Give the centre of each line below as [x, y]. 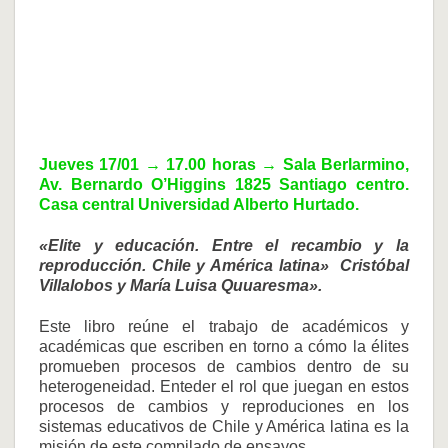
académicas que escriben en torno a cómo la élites [224, 346]
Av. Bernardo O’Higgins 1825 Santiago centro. [224, 185]
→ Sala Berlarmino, [335, 165]
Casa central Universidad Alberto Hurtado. [199, 205]
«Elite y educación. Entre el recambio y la [224, 246]
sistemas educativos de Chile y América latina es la [224, 426]
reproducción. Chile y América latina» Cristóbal [224, 266]
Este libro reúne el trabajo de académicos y [224, 326]
